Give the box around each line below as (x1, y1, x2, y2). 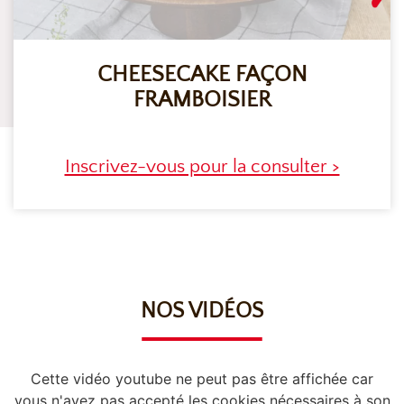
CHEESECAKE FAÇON (96, 62, 308, 88)
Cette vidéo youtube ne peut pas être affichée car (31, 370, 373, 389)
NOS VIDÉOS (141, 299, 263, 324)
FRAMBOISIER (133, 87, 271, 114)
